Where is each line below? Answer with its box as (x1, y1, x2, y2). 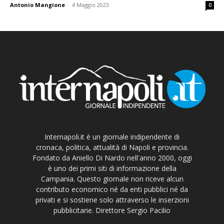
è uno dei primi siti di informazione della (47, 163, 176, 173)
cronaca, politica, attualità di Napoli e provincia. (35, 142, 188, 152)
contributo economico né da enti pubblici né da (36, 184, 188, 194)
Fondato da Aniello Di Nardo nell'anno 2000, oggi (32, 152, 192, 162)
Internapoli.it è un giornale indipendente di (44, 131, 179, 141)
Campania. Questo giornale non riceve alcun (40, 173, 183, 183)
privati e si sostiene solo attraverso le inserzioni (35, 194, 189, 204)
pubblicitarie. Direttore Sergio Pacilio (53, 205, 170, 215)
